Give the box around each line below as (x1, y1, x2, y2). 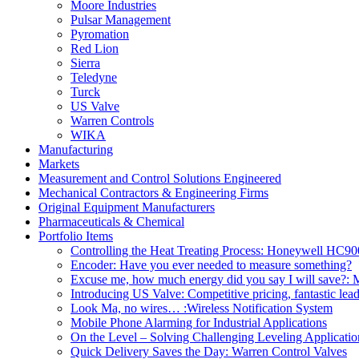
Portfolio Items (38, 229, 113, 244)
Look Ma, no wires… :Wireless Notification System (71, 301, 333, 316)
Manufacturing (38, 143, 113, 157)
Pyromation (71, 27, 129, 42)
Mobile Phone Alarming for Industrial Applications (71, 316, 327, 330)
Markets (38, 157, 79, 171)
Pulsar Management (71, 13, 171, 27)
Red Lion (71, 42, 119, 56)
